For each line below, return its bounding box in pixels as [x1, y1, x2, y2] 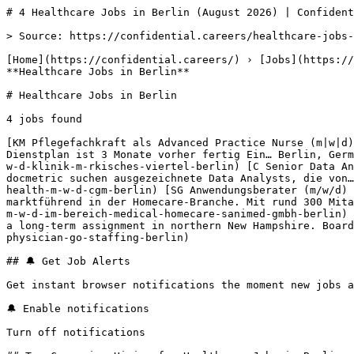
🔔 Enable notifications [6, 303, 149, 314]
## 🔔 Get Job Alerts [6, 255, 130, 267]
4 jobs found [6, 113, 88, 125]
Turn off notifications [6, 326, 145, 338]
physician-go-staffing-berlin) [6, 232, 196, 243]
